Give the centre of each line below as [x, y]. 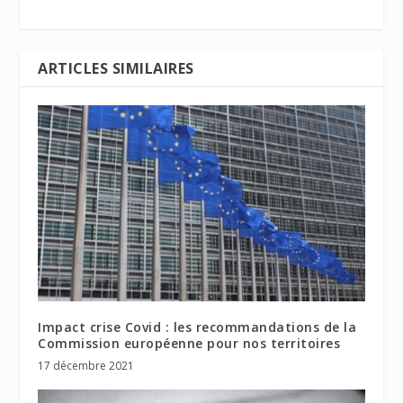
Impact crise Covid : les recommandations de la [197, 327]
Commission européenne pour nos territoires [189, 343]
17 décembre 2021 [86, 365]
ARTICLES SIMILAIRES [116, 68]
